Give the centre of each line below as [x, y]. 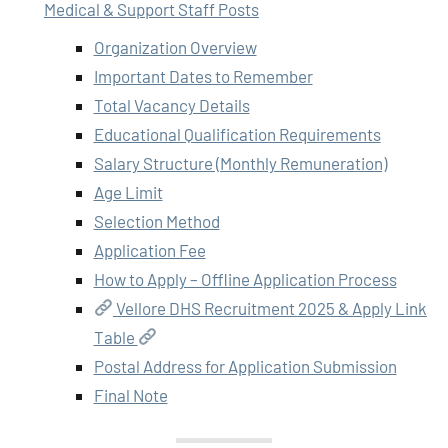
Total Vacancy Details [171, 104]
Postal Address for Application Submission [245, 365]
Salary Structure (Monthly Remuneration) [240, 162]
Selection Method [156, 220]
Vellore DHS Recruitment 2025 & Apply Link [269, 307]
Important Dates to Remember [203, 75]
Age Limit [128, 191]
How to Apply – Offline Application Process [245, 278]
